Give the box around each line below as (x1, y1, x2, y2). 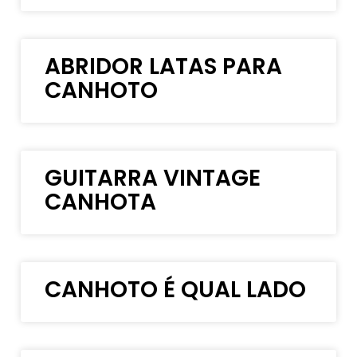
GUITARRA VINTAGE (45, 162, 261, 194)
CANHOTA (45, 186, 157, 218)
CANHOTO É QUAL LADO (45, 273, 307, 305)
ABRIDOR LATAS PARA (45, 50, 283, 82)
